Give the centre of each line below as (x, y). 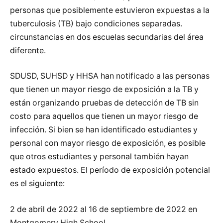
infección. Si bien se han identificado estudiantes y (104, 130)
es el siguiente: (37, 184)
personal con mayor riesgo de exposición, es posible (108, 143)
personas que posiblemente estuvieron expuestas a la (110, 10)
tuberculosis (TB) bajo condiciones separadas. (96, 23)
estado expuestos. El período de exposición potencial (110, 170)
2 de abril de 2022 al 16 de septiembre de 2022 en (104, 209)
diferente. (28, 50)
